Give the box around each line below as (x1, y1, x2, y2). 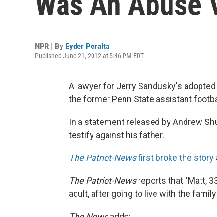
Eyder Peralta (65, 41, 109, 51)
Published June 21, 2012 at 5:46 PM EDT (35, 52, 144, 60)
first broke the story (136, 153, 214, 163)
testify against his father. (69, 130, 164, 140)
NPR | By (35, 41, 65, 51)
